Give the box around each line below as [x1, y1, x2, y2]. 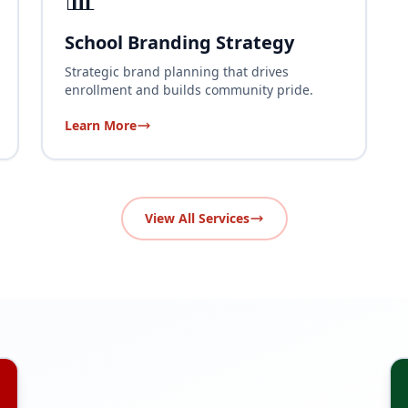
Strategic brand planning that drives [65, 62, 290, 80]
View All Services [144, 209, 250, 227]
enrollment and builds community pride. [65, 80, 314, 98]
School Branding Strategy [65, 29, 295, 55]
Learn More [65, 116, 138, 134]
